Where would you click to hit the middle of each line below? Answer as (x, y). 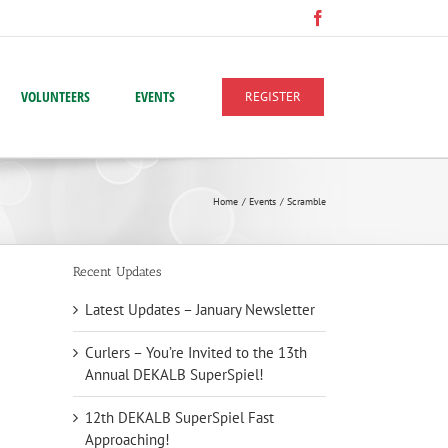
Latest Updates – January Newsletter (200, 309)
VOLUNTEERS (55, 96)
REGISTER (273, 96)
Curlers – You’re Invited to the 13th (196, 352)
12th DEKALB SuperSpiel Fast (179, 417)
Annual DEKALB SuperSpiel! (174, 374)
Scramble (306, 201)
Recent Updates (117, 272)
